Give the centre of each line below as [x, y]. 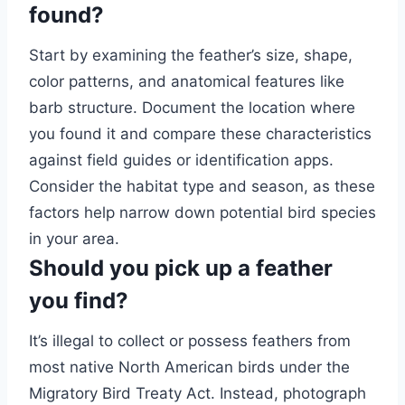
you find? [79, 301]
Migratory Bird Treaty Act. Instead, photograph [198, 394]
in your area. [74, 239]
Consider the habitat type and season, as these [202, 187]
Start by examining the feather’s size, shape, [191, 56]
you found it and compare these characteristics [200, 134]
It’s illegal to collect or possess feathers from [190, 341]
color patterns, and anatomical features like [187, 82]
